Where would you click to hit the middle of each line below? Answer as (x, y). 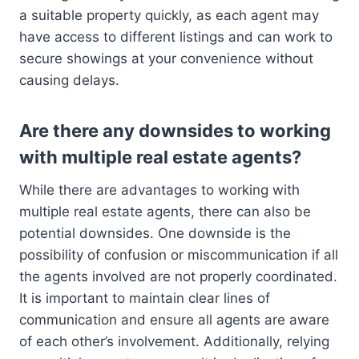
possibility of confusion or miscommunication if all (179, 254)
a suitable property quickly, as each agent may (169, 15)
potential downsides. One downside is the (155, 233)
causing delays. (69, 80)
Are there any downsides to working (175, 130)
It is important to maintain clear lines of (145, 298)
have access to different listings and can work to (176, 36)
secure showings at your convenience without (166, 58)
